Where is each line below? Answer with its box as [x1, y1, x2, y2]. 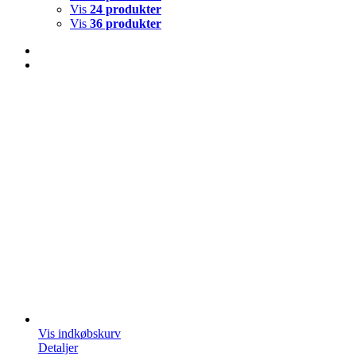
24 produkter [90, 2, 161, 16]
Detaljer [38, 340, 78, 354]
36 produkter [90, 16, 161, 30]
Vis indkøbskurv [38, 326, 121, 340]
